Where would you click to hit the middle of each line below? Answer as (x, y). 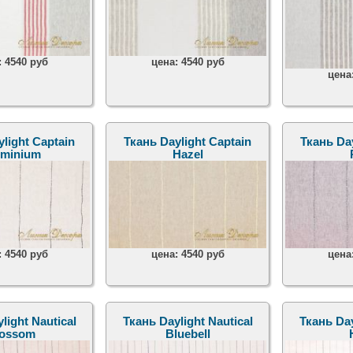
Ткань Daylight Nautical (188, 322)
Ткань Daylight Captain (188, 142)
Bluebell (188, 334)
